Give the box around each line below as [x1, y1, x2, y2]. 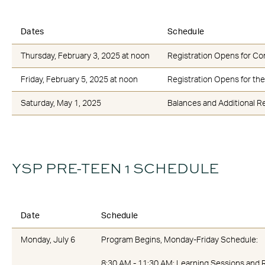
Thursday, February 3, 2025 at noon [21, 51, 150, 60]
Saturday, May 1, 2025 [21, 99, 101, 108]
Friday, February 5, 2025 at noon [21, 75, 138, 84]
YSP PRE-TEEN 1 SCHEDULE [12, 158, 219, 177]
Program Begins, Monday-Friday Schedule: [101, 235, 258, 244]
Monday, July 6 [21, 235, 75, 244]
